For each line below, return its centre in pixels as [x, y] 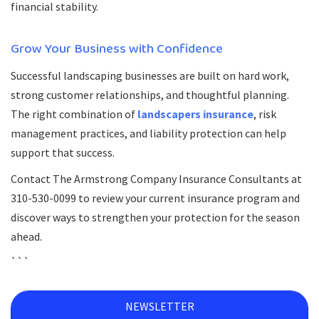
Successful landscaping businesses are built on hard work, [150, 75]
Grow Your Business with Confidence [117, 49]
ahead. [26, 236]
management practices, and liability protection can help [148, 133]
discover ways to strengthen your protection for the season [155, 217]
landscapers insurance [195, 114]
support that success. [63, 152]
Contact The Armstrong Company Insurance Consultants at [156, 179]
